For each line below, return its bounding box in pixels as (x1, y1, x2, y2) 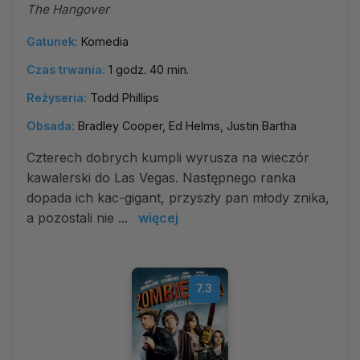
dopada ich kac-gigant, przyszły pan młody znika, (27, 190, 329, 206)
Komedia (81, 35, 129, 48)
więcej (138, 210, 178, 226)
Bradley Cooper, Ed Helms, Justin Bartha (78, 119, 297, 133)
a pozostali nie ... (27, 210, 132, 226)
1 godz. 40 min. (108, 63, 189, 76)
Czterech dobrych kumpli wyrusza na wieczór (27, 149, 309, 166)
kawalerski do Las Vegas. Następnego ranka (27, 170, 296, 186)
